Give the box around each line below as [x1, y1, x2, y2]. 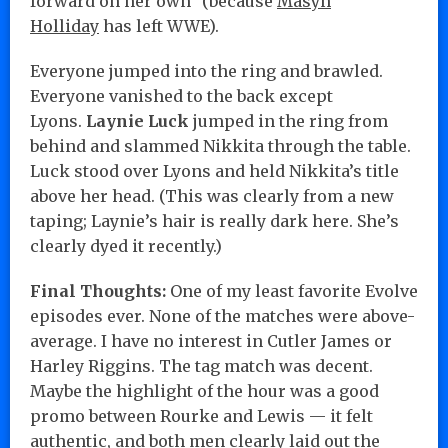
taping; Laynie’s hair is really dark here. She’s [30, 210, 399, 231]
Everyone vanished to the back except [30, 85, 333, 106]
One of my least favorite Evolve [166, 280, 418, 301]
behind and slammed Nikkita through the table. [30, 135, 411, 156]
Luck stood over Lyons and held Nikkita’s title [30, 160, 399, 181]
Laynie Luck [86, 110, 189, 131]
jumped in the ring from [189, 110, 388, 131]
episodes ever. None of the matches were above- [30, 305, 415, 326]
